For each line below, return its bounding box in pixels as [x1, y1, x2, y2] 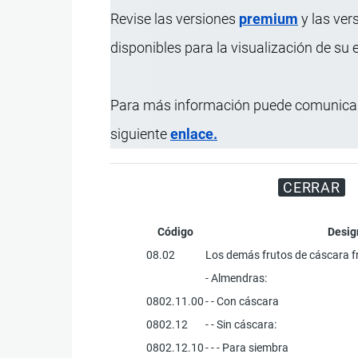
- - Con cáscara [205, 294, 280, 308]
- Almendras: [205, 271, 268, 284]
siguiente [110, 125, 170, 142]
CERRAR [282, 178, 341, 196]
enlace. [170, 125, 217, 142]
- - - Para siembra [205, 340, 289, 354]
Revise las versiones [110, 10, 239, 27]
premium [239, 10, 298, 27]
